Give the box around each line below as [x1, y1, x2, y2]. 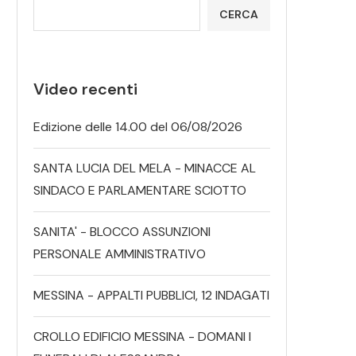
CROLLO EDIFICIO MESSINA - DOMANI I [33, 327, 251, 345]
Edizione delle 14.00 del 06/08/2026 [33, 118, 242, 135]
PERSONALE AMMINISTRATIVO [33, 245, 206, 262]
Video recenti [33, 78, 137, 99]
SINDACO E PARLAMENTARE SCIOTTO [33, 181, 246, 199]
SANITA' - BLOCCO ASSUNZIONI [33, 222, 211, 240]
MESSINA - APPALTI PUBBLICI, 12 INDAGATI [33, 286, 269, 304]
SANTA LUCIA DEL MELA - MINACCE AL [33, 159, 256, 176]
